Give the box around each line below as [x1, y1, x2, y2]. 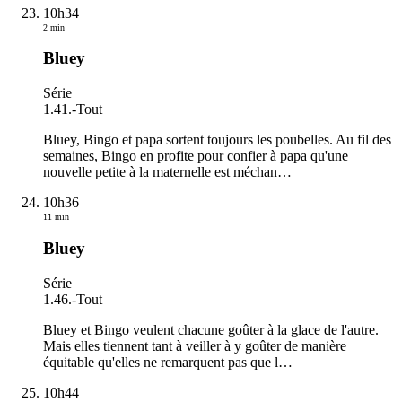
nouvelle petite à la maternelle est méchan [43, 164, 277, 180]
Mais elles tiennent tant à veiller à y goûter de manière [43, 337, 346, 354]
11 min [43, 212, 69, 223]
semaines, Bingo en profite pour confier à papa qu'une [43, 148, 348, 164]
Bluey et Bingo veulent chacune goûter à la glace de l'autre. [43, 321, 379, 337]
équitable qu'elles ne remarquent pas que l [43, 354, 278, 370]
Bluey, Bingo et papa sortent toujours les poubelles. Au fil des [43, 132, 391, 148]
